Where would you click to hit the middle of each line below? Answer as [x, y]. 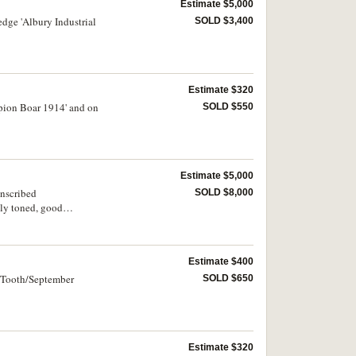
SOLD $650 [228, 278]
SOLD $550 [228, 106]
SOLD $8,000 [224, 192]
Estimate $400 [221, 261]
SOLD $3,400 [224, 21]
